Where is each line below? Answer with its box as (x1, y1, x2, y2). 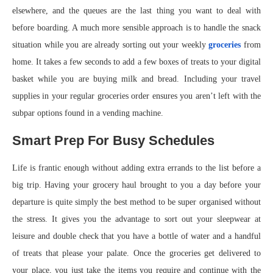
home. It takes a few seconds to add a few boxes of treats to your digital (12, 57, 261, 66)
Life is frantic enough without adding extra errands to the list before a (12, 163, 261, 172)
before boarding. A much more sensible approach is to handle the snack (12, 23, 261, 32)
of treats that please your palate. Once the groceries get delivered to (12, 248, 261, 258)
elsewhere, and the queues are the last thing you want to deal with (12, 5, 261, 15)
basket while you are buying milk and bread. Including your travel (12, 74, 261, 83)
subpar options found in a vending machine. (12, 108, 163, 118)
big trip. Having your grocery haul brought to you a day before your (12, 180, 261, 190)
